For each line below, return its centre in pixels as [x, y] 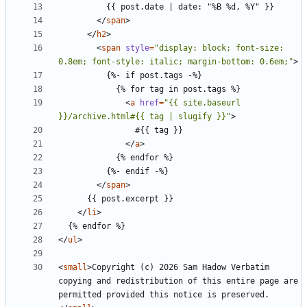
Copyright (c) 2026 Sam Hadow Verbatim [181, 267]
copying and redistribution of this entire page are [178, 281]
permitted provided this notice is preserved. [164, 294]
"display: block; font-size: [219, 48]
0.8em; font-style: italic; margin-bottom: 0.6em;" [176, 61]
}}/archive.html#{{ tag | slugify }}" [145, 116]
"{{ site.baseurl [202, 102]
